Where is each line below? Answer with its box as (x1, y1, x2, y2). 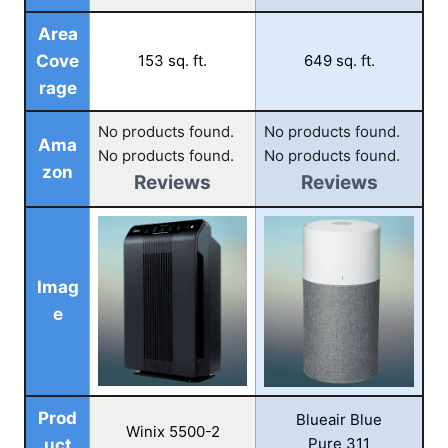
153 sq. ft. (138, 51, 207, 70)
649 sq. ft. (303, 51, 375, 70)
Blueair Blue (296, 410, 382, 429)
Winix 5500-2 (125, 422, 220, 441)
